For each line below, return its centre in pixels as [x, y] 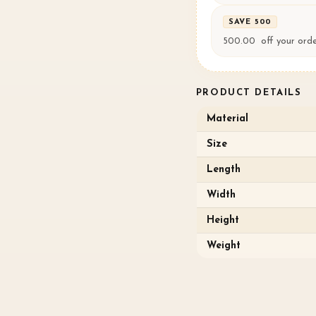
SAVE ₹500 [250, 22]
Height [223, 220]
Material [227, 119]
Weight [223, 245]
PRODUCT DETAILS [249, 92]
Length [223, 169]
